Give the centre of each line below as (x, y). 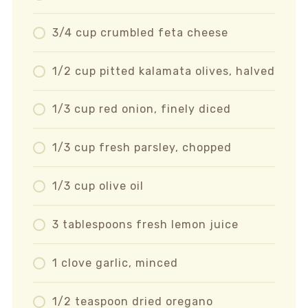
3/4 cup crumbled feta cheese (140, 32)
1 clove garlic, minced (115, 263)
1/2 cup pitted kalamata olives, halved (163, 71)
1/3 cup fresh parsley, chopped (142, 148)
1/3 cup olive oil (98, 186)
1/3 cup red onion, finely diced (141, 109)
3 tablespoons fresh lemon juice (145, 224)
